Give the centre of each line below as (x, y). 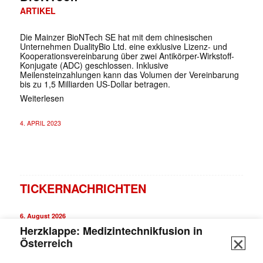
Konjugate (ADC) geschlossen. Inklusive (94, 65)
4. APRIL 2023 (40, 123)
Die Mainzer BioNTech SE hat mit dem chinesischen (116, 37)
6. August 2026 (43, 215)
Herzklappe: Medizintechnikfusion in (111, 230)
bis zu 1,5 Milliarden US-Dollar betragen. (95, 84)
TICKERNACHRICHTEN (83, 188)
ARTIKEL (38, 10)
